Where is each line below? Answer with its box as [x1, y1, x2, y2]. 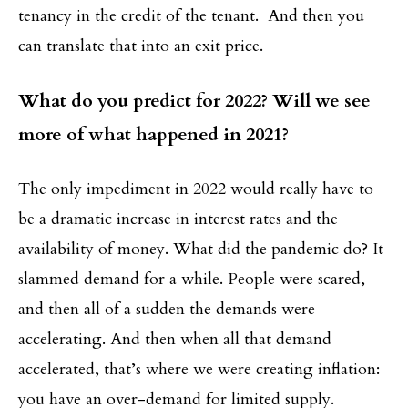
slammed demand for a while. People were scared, [18, 267, 365, 291]
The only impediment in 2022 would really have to [18, 177, 373, 200]
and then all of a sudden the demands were [18, 297, 315, 321]
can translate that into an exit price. [18, 34, 263, 57]
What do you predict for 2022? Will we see [18, 87, 371, 113]
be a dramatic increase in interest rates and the [18, 207, 338, 230]
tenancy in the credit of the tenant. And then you [18, 4, 364, 27]
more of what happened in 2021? [18, 121, 289, 147]
